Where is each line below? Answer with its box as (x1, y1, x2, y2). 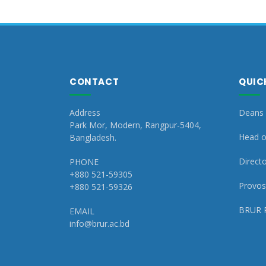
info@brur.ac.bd (69, 218, 129, 229)
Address (69, 107, 100, 118)
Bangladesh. (69, 132, 116, 143)
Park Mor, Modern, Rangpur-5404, (69, 119, 201, 131)
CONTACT (69, 75, 119, 88)
